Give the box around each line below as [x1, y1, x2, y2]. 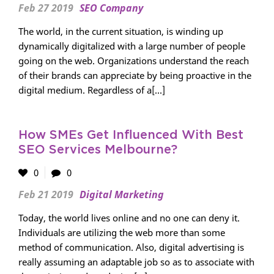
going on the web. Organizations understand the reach [18, 54, 249, 67]
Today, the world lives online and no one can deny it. [18, 212, 240, 224]
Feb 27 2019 [18, 1, 73, 15]
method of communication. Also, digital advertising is [18, 241, 244, 253]
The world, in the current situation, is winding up [18, 25, 223, 37]
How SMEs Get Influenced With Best [18, 129, 243, 141]
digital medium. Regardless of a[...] [18, 84, 165, 96]
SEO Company [80, 1, 143, 15]
